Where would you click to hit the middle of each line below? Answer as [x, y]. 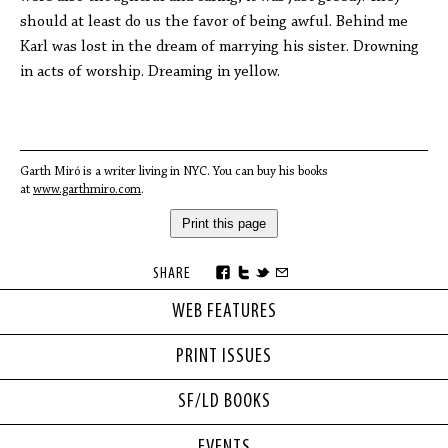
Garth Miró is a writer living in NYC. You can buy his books [174, 171]
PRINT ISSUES [224, 357]
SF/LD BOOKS [224, 402]
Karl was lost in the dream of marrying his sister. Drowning [219, 47]
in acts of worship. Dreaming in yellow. [150, 72]
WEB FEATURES [224, 312]
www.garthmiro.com [87, 189]
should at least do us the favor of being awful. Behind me [214, 22]
